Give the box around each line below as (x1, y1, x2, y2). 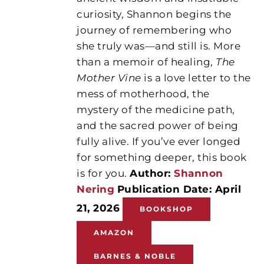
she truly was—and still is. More (77, 39, 241, 52)
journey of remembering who (77, 24, 232, 36)
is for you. (77, 167, 130, 179)
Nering (77, 183, 115, 195)
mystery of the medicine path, (77, 103, 235, 115)
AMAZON (94, 227, 135, 237)
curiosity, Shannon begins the (77, 8, 232, 20)
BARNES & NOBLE (94, 251, 177, 260)
